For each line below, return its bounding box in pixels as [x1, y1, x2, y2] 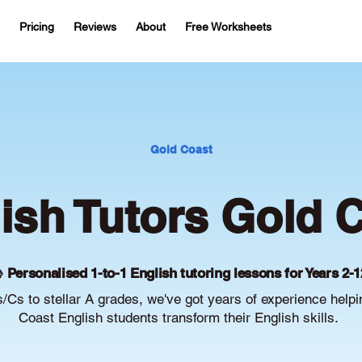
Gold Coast [149, 143, 213, 156]
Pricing [19, 20, 54, 33]
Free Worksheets [185, 20, 271, 33]
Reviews [74, 20, 116, 33]
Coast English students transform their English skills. [18, 309, 339, 326]
